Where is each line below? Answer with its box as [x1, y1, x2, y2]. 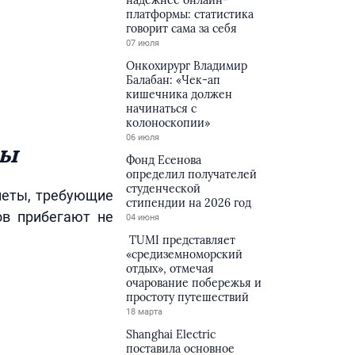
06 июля [126, 132, 160, 143]
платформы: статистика [126, 7, 254, 21]
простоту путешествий [126, 290, 250, 304]
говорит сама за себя [126, 21, 238, 36]
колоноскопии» [126, 116, 211, 130]
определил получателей [126, 167, 258, 181]
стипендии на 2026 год [126, 196, 252, 210]
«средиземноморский [126, 247, 243, 261]
